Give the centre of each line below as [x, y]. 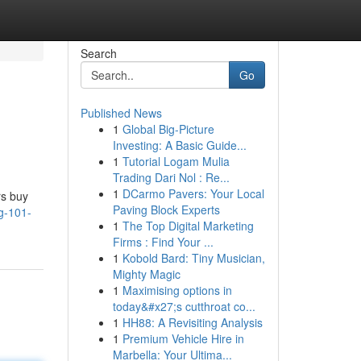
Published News [121, 113]
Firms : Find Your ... [163, 242]
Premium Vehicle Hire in [183, 338]
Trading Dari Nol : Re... [171, 177]
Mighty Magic [146, 274]
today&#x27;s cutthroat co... [184, 306]
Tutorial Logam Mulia [176, 161]
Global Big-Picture [168, 129]
